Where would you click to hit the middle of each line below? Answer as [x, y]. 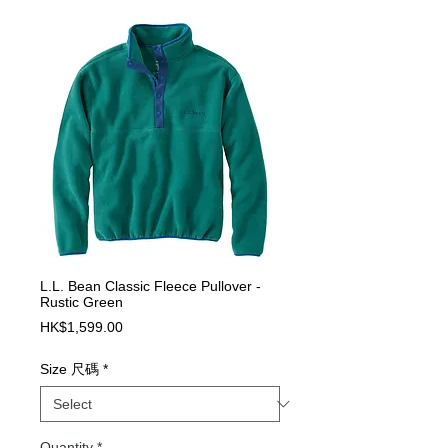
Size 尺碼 [69, 369]
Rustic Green [81, 302]
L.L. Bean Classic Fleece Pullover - [150, 286]
